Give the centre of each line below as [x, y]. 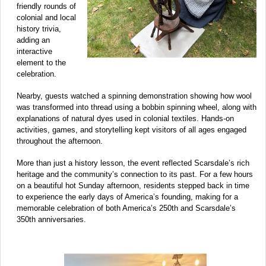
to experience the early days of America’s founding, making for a [127, 197]
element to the [41, 63]
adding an [33, 40]
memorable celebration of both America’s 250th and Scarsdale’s [126, 208]
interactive [34, 52]
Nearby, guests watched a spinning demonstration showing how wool [134, 96]
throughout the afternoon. [60, 141]
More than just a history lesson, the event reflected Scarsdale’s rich [133, 163]
